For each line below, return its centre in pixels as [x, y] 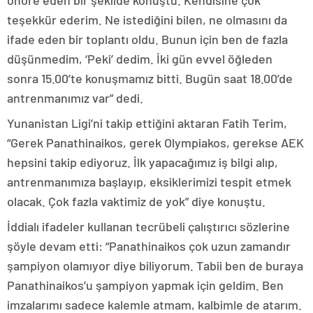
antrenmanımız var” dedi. [75, 98]
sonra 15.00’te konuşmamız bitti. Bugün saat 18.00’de [150, 78]
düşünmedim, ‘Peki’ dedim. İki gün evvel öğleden [140, 59]
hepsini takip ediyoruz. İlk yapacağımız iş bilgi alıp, [143, 162]
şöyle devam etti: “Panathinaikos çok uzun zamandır [149, 246]
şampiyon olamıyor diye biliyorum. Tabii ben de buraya [155, 265]
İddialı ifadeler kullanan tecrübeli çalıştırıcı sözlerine [148, 226]
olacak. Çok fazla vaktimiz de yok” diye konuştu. [136, 201]
